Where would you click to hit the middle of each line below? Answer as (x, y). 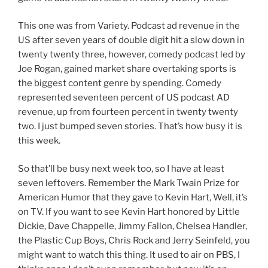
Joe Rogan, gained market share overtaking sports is (127, 69)
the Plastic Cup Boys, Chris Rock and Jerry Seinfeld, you (134, 240)
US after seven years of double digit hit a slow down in (131, 40)
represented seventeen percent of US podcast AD (124, 98)
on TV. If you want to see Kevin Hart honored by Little (129, 211)
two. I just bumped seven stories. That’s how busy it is (130, 127)
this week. (39, 141)
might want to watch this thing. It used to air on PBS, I (129, 255)
